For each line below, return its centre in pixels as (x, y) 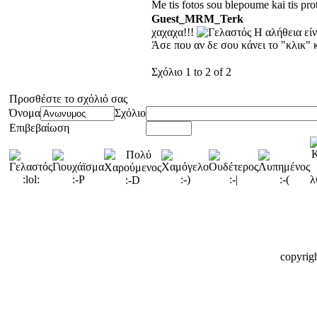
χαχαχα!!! (174, 32)
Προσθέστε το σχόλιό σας (70, 99)
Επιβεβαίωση (41, 128)
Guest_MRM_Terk (197, 19)
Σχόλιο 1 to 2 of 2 (191, 72)
